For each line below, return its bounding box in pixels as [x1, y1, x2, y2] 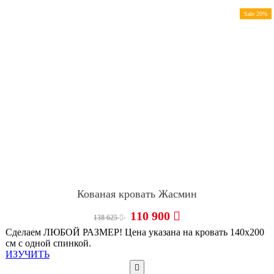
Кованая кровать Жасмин [77, 188, 197, 201]
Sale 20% [244, 10, 267, 17]
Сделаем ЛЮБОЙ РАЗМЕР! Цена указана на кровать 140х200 [6, 227, 264, 238]
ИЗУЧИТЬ [6, 249, 50, 260]
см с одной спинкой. [6, 238, 91, 249]
